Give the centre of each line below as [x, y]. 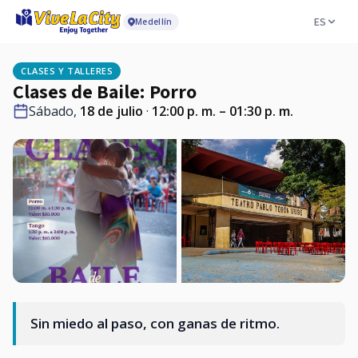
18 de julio [111, 111]
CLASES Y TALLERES [67, 71]
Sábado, [54, 111]
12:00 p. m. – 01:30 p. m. [223, 111]
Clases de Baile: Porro [105, 91]
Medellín [154, 21]
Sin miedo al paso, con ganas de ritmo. [155, 323]
